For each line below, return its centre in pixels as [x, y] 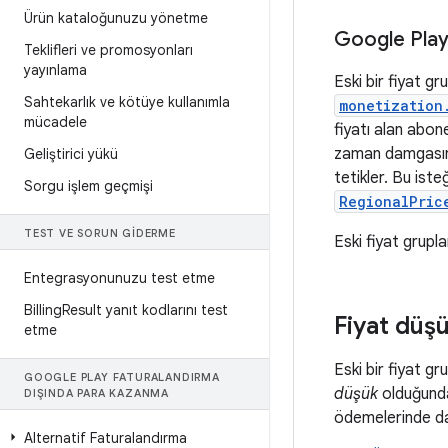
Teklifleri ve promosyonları [108, 50]
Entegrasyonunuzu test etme [119, 278]
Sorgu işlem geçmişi [88, 186]
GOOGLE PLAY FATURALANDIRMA [122, 377]
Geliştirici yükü [71, 154]
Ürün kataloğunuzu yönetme [116, 18]
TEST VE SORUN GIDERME [100, 233]
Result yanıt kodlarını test [145, 310]
